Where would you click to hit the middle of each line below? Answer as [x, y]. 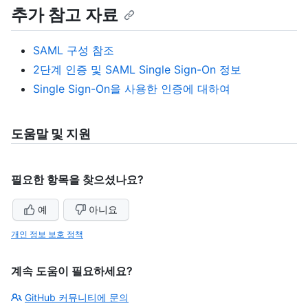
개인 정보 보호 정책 [47, 234]
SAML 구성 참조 [74, 50]
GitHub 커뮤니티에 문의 [77, 297]
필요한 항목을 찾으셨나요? [77, 179]
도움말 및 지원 [51, 133]
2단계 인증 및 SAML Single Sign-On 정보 [137, 69]
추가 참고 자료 [65, 14]
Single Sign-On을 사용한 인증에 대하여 [132, 88]
